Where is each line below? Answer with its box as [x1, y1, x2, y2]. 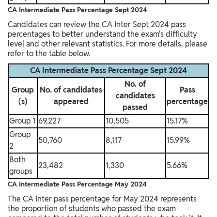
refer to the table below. [8, 48, 90, 59]
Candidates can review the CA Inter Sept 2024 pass [8, 19, 186, 30]
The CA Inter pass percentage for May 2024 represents [8, 194, 197, 204]
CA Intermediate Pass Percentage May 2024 [8, 180, 147, 189]
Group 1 [9, 116, 35, 126]
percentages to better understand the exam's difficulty [8, 29, 197, 40]
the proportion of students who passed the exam [8, 203, 176, 214]
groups [9, 166, 32, 177]
